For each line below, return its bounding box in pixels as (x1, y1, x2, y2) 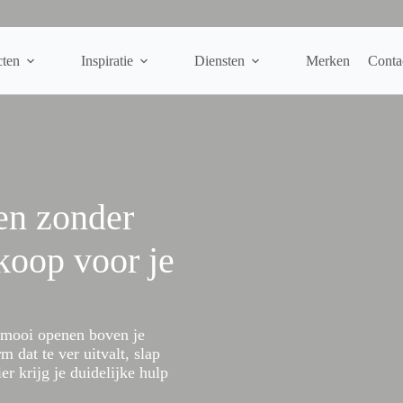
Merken (305, 52, 350, 68)
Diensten (193, 52, 245, 68)
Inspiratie (80, 52, 133, 68)
